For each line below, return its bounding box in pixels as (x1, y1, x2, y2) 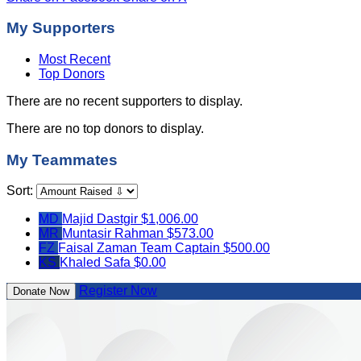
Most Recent (39, 52, 110, 66)
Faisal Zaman (58, 241, 140, 255)
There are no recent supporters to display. (6, 93, 243, 108)
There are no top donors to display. (6, 121, 204, 135)
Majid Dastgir (62, 212, 141, 226)
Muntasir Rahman (62, 226, 167, 241)
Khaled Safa (60, 255, 134, 270)
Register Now (79, 284, 157, 298)
